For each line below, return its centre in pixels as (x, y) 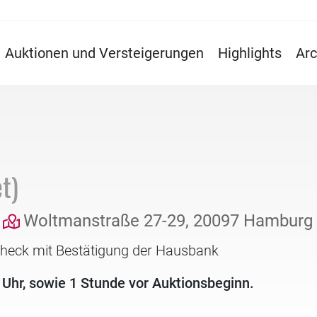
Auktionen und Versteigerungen (104, 53)
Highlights (250, 53)
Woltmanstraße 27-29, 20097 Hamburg (168, 221)
